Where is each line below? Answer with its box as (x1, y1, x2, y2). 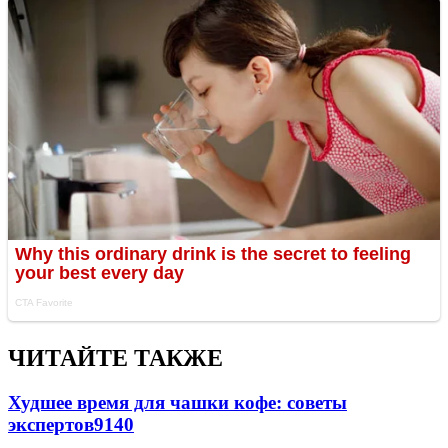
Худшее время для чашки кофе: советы (8, 391, 347, 413)
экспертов (8, 413, 94, 435)
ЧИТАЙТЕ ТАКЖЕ (8, 345, 223, 372)
